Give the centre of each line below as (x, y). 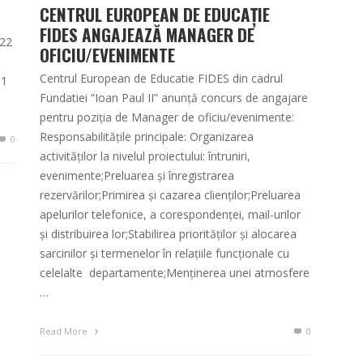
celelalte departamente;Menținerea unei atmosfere (175, 273)
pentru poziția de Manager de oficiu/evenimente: (167, 117)
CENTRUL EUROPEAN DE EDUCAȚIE (155, 15)
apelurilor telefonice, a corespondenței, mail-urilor (170, 215)
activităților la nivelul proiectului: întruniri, (145, 156)
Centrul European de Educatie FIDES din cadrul (161, 79)
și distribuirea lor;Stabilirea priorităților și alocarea (168, 234)
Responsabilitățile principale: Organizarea (147, 137)
